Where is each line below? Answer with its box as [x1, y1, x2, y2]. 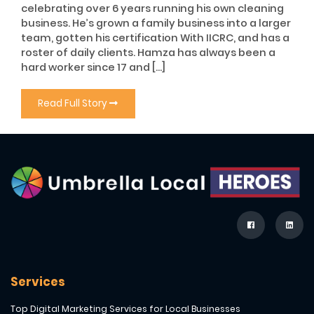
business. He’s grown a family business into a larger [21, 16, 291, 31]
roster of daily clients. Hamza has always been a [21, 46, 275, 60]
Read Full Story [38, 97, 110, 111]
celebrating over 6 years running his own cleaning [21, 1, 284, 16]
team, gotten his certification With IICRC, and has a [21, 31, 289, 46]
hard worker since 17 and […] [21, 60, 165, 75]
